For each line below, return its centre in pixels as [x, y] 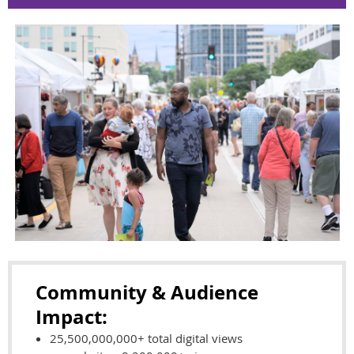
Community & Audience [147, 292]
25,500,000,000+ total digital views [146, 338]
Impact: [74, 316]
